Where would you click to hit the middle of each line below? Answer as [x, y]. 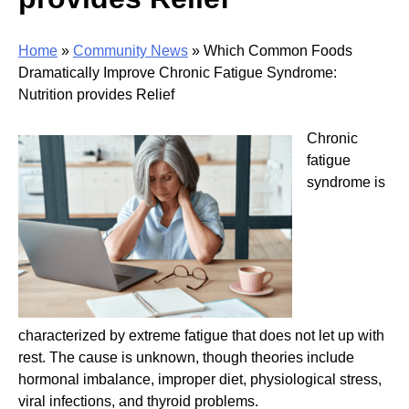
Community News [131, 50]
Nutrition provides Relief [96, 94]
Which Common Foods [278, 50]
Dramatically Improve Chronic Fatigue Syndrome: [178, 72]
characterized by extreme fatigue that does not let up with [201, 335]
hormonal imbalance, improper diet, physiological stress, [200, 379]
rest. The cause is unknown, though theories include [186, 357]
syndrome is [346, 182]
